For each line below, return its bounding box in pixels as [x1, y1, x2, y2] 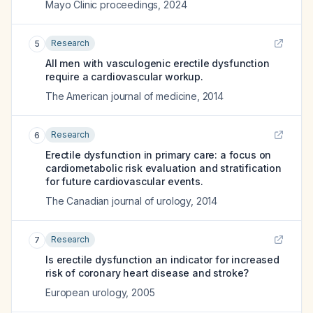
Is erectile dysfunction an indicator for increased [45, 254, 279, 265]
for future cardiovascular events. [45, 175, 203, 187]
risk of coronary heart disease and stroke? [45, 267, 249, 279]
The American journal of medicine [45, 90, 197, 102]
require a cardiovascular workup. [45, 71, 203, 82]
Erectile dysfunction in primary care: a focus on [45, 149, 272, 161]
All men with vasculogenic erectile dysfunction [45, 57, 270, 69]
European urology [45, 286, 126, 298]
